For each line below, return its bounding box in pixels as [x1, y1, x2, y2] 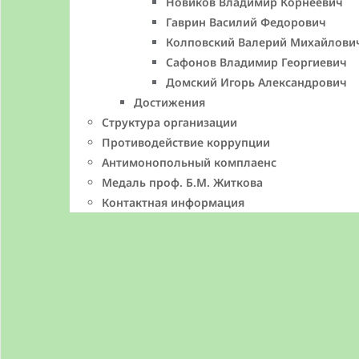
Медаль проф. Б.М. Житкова [102, 174, 263, 190]
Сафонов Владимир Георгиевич [166, 54, 347, 70]
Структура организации [102, 114, 237, 130]
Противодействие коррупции [102, 134, 270, 150]
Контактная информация [102, 194, 244, 210]
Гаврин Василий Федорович [166, 14, 326, 30]
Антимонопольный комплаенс [102, 154, 276, 170]
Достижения [134, 94, 205, 110]
